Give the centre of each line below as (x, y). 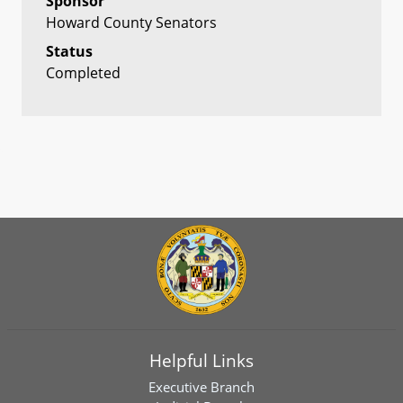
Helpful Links (201, 360)
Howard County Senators (131, 22)
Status (69, 51)
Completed (83, 72)
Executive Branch (201, 387)
